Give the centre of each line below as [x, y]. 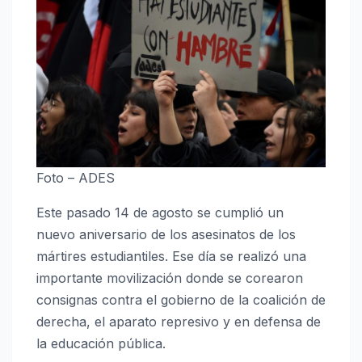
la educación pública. [101, 344]
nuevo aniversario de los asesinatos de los [166, 235]
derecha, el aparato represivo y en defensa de [179, 322]
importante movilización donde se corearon [170, 278]
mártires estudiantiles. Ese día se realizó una [171, 257]
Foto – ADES [76, 178]
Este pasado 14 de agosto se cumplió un [160, 213]
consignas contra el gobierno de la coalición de [181, 300]
